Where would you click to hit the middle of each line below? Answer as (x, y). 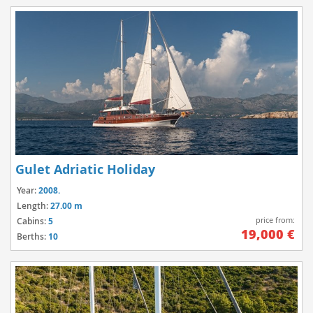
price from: (275, 220)
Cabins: (32, 221)
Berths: (32, 237)
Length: (34, 206)
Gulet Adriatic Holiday (85, 170)
